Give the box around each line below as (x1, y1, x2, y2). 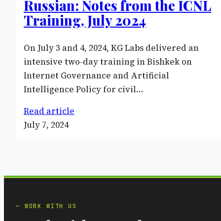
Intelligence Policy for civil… (24, 83, 143, 95)
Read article (24, 105, 74, 117)
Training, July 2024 (24, 11, 146, 29)
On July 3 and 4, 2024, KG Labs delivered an (24, 41, 199, 54)
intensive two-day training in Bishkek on (24, 55, 192, 68)
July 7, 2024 (24, 118, 69, 131)
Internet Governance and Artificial (24, 69, 169, 81)
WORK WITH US (24, 202, 77, 210)
